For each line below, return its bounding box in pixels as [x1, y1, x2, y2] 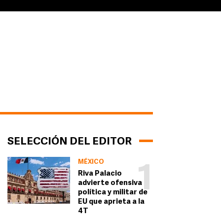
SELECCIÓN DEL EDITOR [7, 137, 132, 147]
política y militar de [77, 189, 147, 197]
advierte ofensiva [77, 180, 142, 187]
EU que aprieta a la [77, 198, 145, 206]
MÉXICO [77, 159, 104, 166]
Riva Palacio [77, 170, 122, 178]
